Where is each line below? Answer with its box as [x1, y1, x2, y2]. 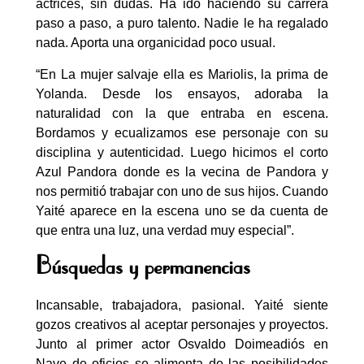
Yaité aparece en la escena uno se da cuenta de [36, 203, 328, 218]
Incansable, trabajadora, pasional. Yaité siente [36, 298, 328, 313]
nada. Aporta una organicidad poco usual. [36, 36, 275, 50]
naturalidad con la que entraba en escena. [36, 106, 328, 120]
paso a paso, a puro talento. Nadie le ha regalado [36, 16, 328, 31]
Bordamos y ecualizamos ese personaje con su [36, 125, 328, 140]
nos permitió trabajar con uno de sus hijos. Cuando [36, 184, 328, 198]
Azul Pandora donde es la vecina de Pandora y [36, 164, 328, 179]
